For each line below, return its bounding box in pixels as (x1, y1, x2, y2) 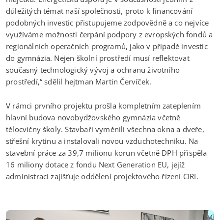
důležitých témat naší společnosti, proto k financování (6, 5, 193, 16)
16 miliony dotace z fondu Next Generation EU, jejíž (6, 159, 185, 169)
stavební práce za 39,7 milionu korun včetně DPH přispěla (6, 147, 207, 158)
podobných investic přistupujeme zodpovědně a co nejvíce (6, 17, 209, 27)
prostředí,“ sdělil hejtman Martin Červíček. (6, 76, 152, 86)
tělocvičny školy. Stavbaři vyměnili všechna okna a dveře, (6, 124, 204, 134)
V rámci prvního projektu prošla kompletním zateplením (6, 100, 201, 110)
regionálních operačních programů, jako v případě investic (6, 41, 208, 51)
